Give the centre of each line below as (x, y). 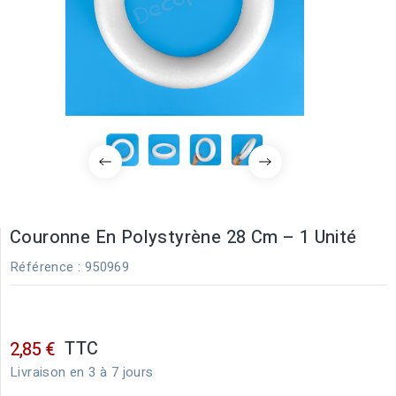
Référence (42, 267)
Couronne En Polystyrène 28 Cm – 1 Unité (183, 237)
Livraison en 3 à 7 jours (82, 372)
